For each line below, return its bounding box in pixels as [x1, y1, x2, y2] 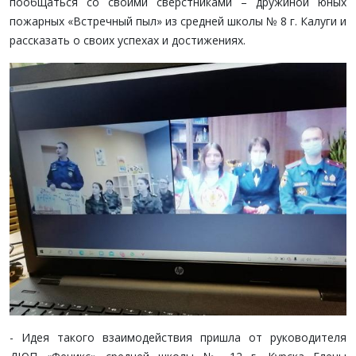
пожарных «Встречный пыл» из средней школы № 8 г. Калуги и [10, 14, 346, 29]
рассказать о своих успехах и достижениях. [10, 33, 246, 48]
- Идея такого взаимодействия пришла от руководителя [10, 330, 346, 345]
